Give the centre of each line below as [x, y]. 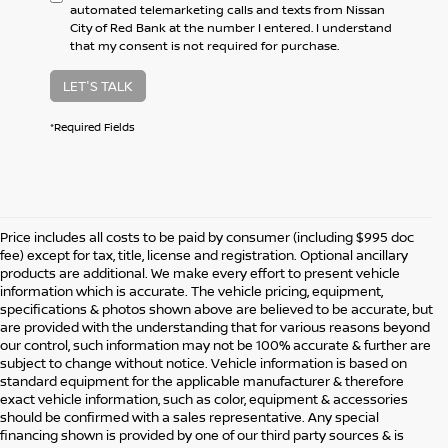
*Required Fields [92, 127]
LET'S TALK [98, 86]
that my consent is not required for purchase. [204, 46]
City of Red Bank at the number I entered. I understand [231, 28]
